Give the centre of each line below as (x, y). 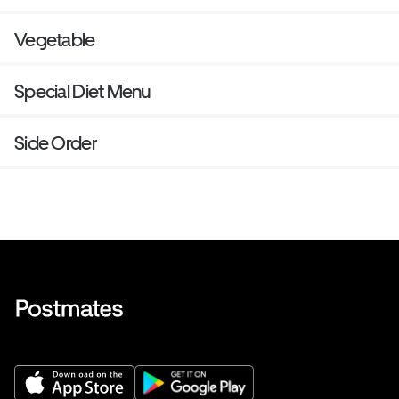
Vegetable (55, 40)
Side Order (56, 143)
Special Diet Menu (82, 92)
